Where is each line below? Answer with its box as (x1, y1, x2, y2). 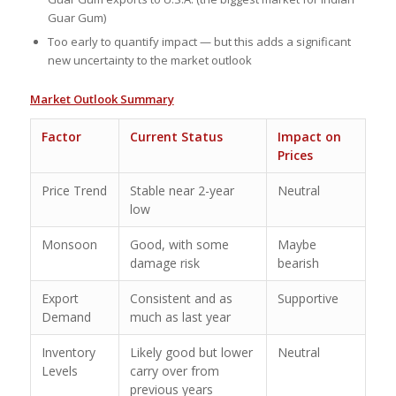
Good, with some (129, 235, 229, 253)
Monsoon (41, 235, 97, 253)
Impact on (277, 127, 341, 145)
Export (41, 289, 79, 307)
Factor (41, 127, 81, 145)
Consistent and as (129, 289, 232, 307)
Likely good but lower (129, 343, 253, 361)
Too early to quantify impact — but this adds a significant (47, 33, 351, 49)
